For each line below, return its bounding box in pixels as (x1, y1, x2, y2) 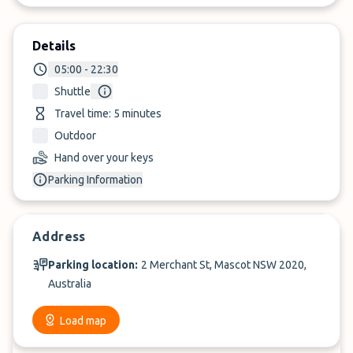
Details (32, 39, 76, 53)
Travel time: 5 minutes (54, 107, 162, 120)
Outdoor (54, 129, 96, 142)
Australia (48, 277, 91, 290)
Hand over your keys (54, 151, 154, 164)
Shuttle (54, 85, 91, 98)
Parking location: (48, 258, 138, 271)
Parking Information (48, 173, 143, 186)
